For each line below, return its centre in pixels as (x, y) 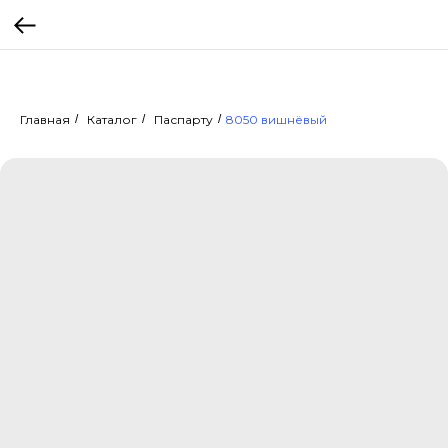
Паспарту (183, 119)
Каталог (112, 119)
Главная (45, 119)
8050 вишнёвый (276, 119)
